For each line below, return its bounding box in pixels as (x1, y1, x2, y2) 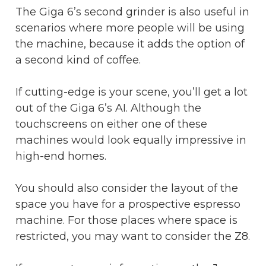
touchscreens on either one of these (15, 117, 207, 131)
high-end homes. (15, 149, 106, 163)
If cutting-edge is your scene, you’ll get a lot (15, 85, 248, 99)
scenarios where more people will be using (15, 21, 245, 34)
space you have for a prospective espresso (15, 197, 240, 211)
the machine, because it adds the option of (15, 37, 245, 50)
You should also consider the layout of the (15, 181, 238, 195)
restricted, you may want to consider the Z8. (15, 229, 250, 243)
